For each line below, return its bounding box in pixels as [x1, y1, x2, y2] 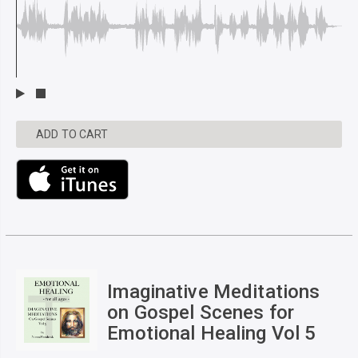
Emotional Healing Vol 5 [107, 321, 316, 344]
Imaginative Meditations [107, 280, 320, 303]
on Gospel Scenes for [107, 300, 295, 324]
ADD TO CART [36, 127, 109, 141]
